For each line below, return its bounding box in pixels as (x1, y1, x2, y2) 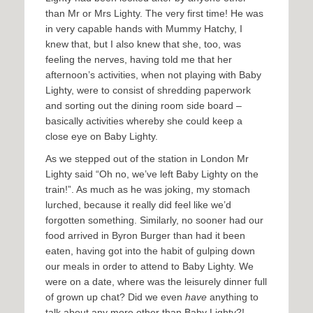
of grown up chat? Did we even (45, 291, 185, 303)
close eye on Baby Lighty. (45, 131, 158, 143)
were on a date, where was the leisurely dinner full (45, 276, 267, 288)
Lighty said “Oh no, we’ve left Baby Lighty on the (45, 168, 259, 180)
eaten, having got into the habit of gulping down (45, 245, 255, 257)
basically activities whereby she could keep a (45, 115, 242, 127)
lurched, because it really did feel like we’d (45, 199, 231, 211)
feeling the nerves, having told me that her (45, 54, 232, 66)
